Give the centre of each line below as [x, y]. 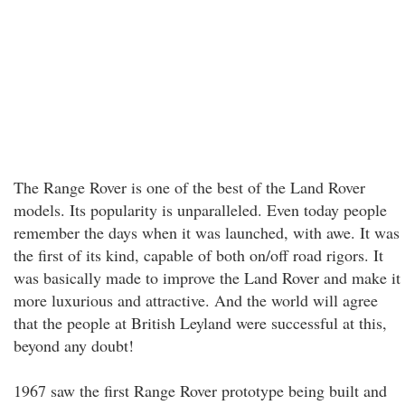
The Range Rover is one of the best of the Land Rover [189, 187]
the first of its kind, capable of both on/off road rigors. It [198, 255]
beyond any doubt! [74, 345]
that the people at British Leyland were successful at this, [200, 323]
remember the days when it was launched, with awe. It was [207, 232]
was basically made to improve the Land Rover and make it [207, 278]
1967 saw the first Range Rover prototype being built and [200, 391]
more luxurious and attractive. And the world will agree [196, 300]
